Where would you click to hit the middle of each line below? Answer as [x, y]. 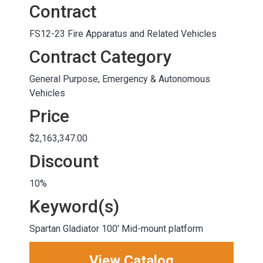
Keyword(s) [74, 207]
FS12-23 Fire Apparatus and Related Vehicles [123, 34]
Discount [64, 161]
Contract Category [100, 57]
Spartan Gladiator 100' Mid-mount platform [116, 229]
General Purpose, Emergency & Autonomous [120, 79]
